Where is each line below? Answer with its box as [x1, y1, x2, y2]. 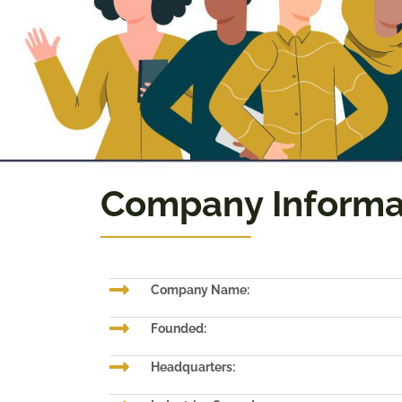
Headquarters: [151, 360, 236, 374]
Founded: [151, 321, 207, 336]
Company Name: [151, 283, 250, 297]
